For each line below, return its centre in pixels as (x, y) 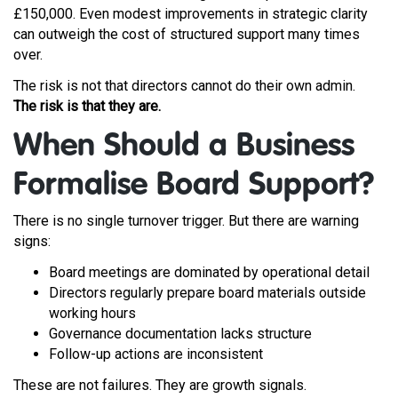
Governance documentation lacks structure (180, 334)
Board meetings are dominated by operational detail (209, 272)
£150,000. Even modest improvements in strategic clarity (191, 14)
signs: (32, 241)
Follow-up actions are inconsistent (156, 354)
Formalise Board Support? (194, 186)
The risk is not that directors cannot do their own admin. (184, 86)
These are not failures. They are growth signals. (160, 385)
